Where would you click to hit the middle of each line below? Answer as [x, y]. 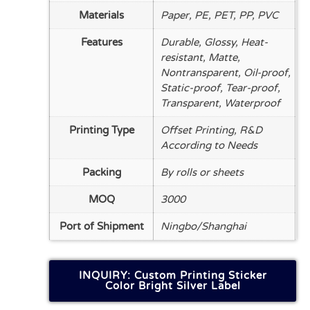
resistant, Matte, [201, 57]
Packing [101, 172]
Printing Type [101, 130]
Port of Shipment [101, 226]
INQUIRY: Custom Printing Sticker [173, 275]
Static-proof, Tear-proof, [221, 88]
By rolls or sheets [202, 172]
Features [101, 42]
